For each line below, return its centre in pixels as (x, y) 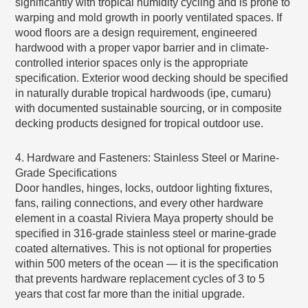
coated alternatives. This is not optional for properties (144, 248)
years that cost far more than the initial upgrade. (130, 294)
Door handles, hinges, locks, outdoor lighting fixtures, (144, 188)
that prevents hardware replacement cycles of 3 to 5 (140, 278)
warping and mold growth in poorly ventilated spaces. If (149, 17)
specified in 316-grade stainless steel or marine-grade (146, 233)
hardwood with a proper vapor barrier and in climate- (142, 47)
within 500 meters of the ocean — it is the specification (147, 263)
